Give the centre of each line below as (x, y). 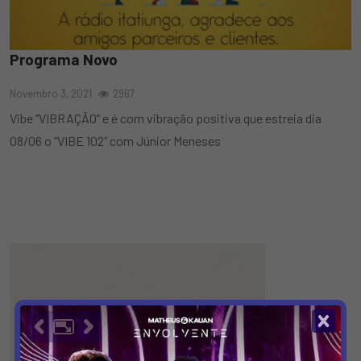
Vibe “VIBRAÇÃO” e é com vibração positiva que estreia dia (166, 118)
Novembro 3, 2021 (51, 94)
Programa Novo (64, 60)
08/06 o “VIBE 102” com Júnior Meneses (115, 141)
